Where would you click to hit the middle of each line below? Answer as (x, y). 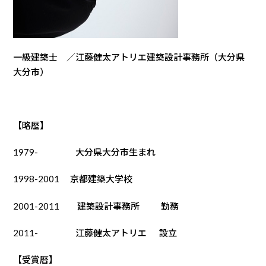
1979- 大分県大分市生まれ (85, 152)
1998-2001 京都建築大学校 (73, 179)
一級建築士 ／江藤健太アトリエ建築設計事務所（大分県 (129, 57)
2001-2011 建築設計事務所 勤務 (96, 206)
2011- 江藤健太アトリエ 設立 (95, 232)
